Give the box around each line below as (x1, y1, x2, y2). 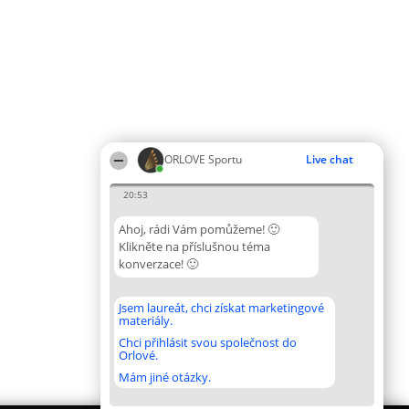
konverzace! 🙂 (119, 256, 198, 272)
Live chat (306, 152, 353, 167)
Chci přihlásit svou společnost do (119, 334, 297, 351)
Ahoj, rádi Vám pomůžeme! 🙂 (119, 221, 279, 237)
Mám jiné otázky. (119, 369, 211, 385)
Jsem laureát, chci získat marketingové (119, 299, 324, 316)
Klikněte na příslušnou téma (119, 238, 270, 255)
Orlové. (119, 347, 158, 363)
